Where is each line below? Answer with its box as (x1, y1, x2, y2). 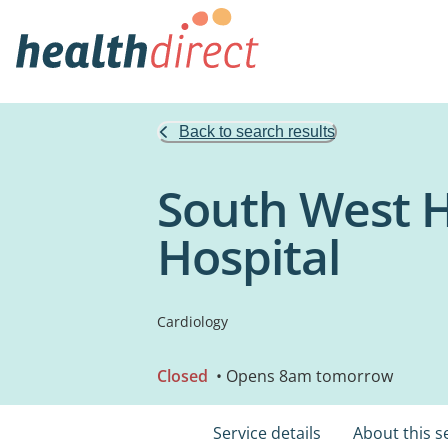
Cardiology (157, 312, 228, 331)
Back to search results (179, 123, 335, 140)
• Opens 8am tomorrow (212, 365, 393, 387)
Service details (213, 422, 321, 444)
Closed (157, 365, 208, 387)
